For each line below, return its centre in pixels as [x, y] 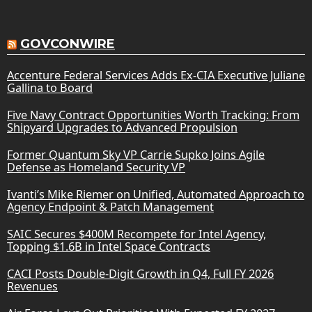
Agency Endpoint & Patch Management [110, 206]
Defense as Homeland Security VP [96, 167]
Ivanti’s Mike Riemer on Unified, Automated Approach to [156, 194]
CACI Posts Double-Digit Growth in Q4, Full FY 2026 [140, 273]
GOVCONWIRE [68, 44]
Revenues [32, 286]
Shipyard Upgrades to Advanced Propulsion [122, 127]
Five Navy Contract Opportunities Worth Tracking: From [153, 115]
